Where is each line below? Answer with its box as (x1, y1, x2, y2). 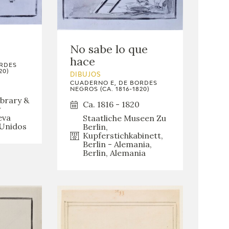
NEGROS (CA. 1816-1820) (70, 86, 150, 93)
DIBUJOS (70, 72, 102, 79)
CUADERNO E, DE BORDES (70, 80, 158, 86)
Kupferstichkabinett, (83, 130, 164, 141)
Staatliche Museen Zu (83, 113, 167, 124)
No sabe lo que (70, 42, 148, 57)
